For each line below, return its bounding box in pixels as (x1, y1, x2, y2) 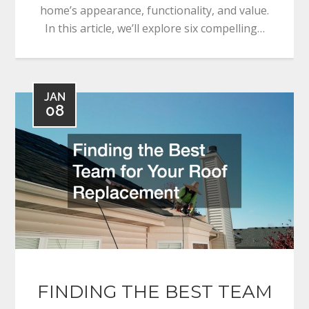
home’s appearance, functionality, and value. (40, 3, 269, 19)
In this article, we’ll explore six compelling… (44, 21, 265, 37)
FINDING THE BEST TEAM (37, 281, 272, 303)
